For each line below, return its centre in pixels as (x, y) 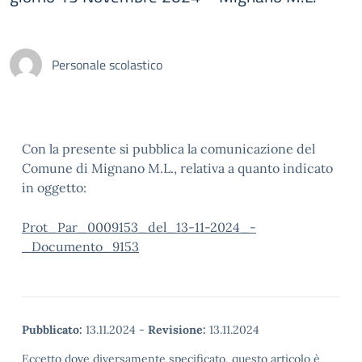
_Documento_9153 (80, 246)
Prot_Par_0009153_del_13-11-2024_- (139, 227)
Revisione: (177, 330)
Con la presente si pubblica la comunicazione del (168, 149)
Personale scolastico (107, 65)
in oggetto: (54, 187)
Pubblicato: (52, 330)
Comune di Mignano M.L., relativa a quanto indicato (177, 168)
